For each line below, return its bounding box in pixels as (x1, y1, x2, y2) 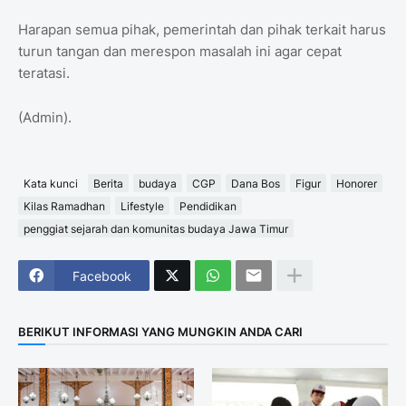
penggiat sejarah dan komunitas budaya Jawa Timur (24, 221, 288, 236)
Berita (93, 176, 123, 190)
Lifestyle (121, 198, 164, 213)
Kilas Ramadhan (24, 198, 105, 213)
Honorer (336, 176, 377, 190)
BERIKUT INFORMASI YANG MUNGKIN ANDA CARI (18, 324, 303, 339)
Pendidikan (179, 198, 237, 213)
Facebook (72, 267, 131, 284)
